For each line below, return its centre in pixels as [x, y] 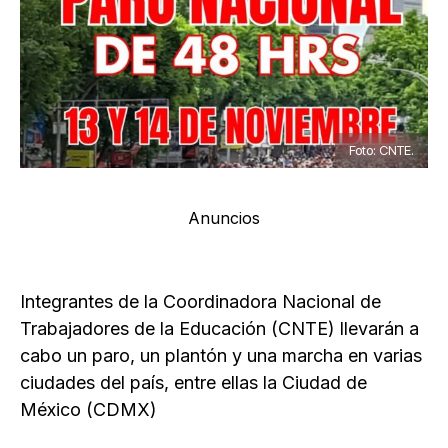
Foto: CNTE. [381, 150]
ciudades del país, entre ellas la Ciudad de [193, 383]
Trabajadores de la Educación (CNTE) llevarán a [219, 329]
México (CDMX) [88, 410]
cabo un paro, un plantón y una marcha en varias [221, 356]
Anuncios [224, 218]
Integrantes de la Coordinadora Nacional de [200, 302]
